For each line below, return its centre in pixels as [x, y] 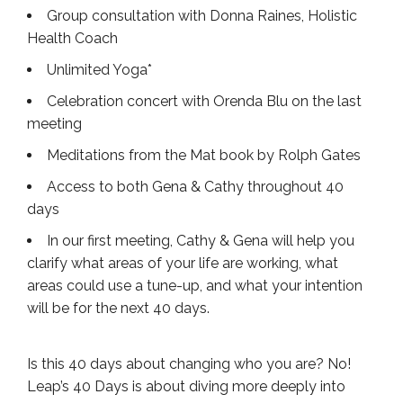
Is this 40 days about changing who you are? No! [189, 364]
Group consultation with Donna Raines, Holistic [202, 16]
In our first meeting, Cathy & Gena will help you [201, 241]
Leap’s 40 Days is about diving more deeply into [186, 387]
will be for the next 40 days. [118, 309]
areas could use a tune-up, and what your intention [195, 286]
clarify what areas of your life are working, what [183, 264]
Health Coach [72, 39]
